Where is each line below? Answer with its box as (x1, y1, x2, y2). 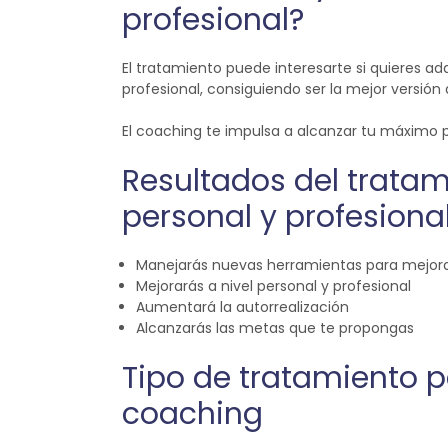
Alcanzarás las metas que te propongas (135, 318, 414, 339)
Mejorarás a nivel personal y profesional (135, 276, 411, 297)
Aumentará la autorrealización (135, 297, 349, 318)
